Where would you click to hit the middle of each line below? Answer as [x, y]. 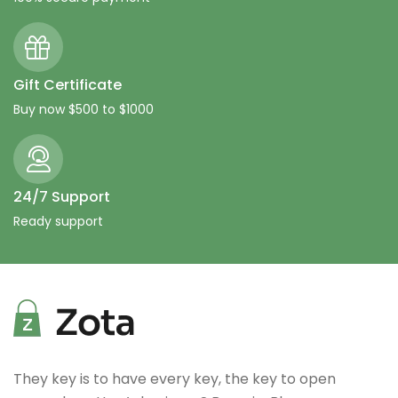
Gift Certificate [68, 85]
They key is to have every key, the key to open [175, 379]
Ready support [58, 222]
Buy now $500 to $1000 [84, 110]
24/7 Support [62, 197]
